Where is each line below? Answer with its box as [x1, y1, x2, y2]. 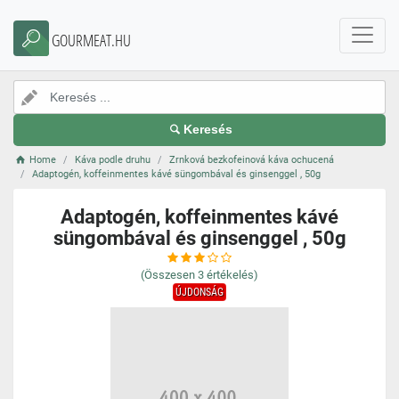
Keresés [183, 123, 233, 136]
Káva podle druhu [75, 154, 151, 166]
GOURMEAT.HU [52, 29, 131, 51]
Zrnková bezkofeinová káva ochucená [169, 154, 335, 166]
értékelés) [207, 268, 258, 281]
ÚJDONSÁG [175, 286, 224, 298]
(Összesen [141, 268, 195, 281]
